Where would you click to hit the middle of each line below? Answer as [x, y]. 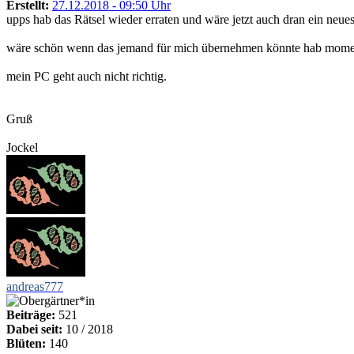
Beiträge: [31, 314]
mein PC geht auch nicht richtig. [87, 76]
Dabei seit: [34, 329]
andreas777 [35, 286]
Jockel [22, 147]
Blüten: [26, 343]
